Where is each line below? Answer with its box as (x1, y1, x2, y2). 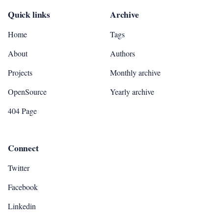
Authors (110, 48, 135, 58)
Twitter (8, 163, 29, 173)
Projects (8, 67, 32, 78)
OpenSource (8, 86, 47, 97)
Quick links (8, 8, 51, 21)
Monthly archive (110, 67, 161, 78)
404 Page (8, 106, 37, 116)
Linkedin (8, 201, 36, 211)
